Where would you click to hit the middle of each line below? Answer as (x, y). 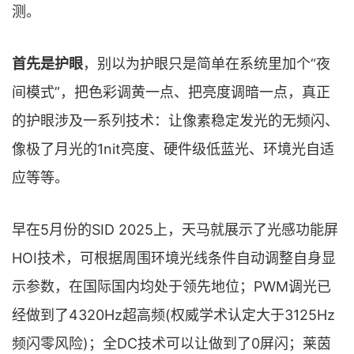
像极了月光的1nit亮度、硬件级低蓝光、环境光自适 (173, 149)
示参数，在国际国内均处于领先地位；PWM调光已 (171, 286)
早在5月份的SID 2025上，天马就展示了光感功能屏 (175, 229)
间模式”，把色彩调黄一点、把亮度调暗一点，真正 (171, 92)
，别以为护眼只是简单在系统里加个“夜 (207, 63)
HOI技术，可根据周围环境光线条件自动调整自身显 (174, 258)
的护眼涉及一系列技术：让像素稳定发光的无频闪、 (175, 120)
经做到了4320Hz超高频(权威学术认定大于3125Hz (173, 314)
